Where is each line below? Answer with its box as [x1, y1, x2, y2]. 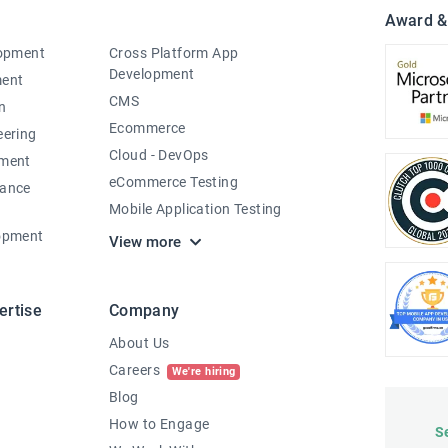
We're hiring [171, 365, 236, 378]
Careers [109, 362, 164, 378]
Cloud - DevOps [109, 147, 209, 163]
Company [109, 301, 180, 320]
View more [109, 233, 181, 251]
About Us [109, 335, 170, 351]
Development [109, 66, 195, 82]
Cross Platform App [109, 45, 239, 61]
